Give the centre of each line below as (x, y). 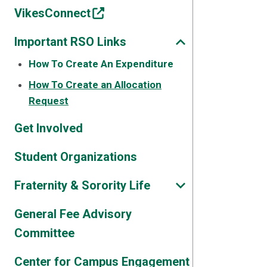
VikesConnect (52, 13)
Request (49, 101)
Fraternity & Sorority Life (82, 185)
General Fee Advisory (73, 214)
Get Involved (49, 128)
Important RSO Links (70, 42)
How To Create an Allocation (95, 85)
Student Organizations (76, 157)
